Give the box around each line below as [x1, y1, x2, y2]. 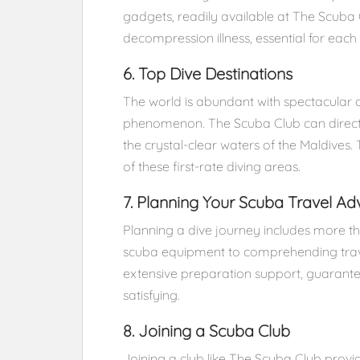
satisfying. [123, 287, 180, 303]
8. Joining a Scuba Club [123, 321, 290, 341]
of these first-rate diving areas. [123, 158, 301, 174]
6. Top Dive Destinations [123, 63, 292, 84]
